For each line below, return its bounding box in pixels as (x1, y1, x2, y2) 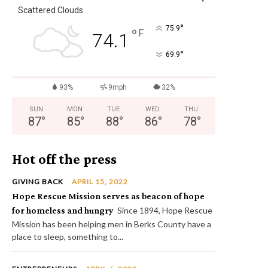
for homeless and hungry (12, 205, 114, 215)
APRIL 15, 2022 (72, 176, 128, 186)
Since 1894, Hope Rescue (117, 205, 212, 215)
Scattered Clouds (18, 5, 83, 15)
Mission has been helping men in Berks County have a (12, 218, 211, 229)
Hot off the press (12, 150, 117, 167)
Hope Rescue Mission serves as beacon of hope (12, 190, 205, 201)
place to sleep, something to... (12, 231, 123, 242)
